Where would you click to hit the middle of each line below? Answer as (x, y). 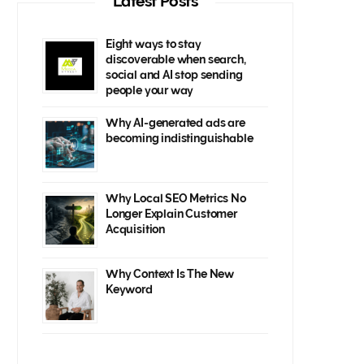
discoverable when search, (176, 59)
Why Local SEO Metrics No (176, 198)
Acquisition (136, 229)
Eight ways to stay (154, 43)
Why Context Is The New (170, 273)
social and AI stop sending (174, 74)
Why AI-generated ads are (175, 122)
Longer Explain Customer (171, 213)
